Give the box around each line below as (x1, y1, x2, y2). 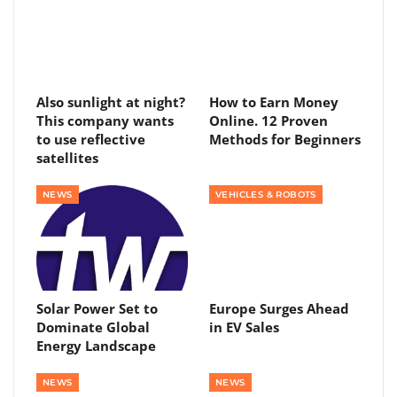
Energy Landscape (36, 337, 156, 355)
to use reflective (36, 129, 145, 148)
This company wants (36, 111, 174, 129)
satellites (36, 148, 98, 167)
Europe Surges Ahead (209, 300, 349, 318)
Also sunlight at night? (36, 92, 185, 111)
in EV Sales (209, 318, 279, 337)
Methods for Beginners (209, 129, 361, 148)
